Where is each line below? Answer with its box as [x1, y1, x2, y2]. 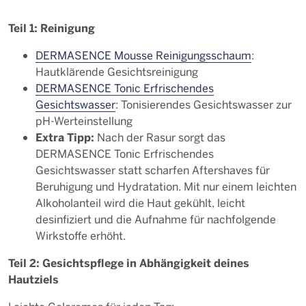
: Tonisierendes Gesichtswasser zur [115, 97, 292, 111]
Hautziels [8, 271, 59, 287]
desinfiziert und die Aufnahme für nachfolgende [36, 212, 276, 226]
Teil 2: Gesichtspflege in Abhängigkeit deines [8, 255, 249, 270]
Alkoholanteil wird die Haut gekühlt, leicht [36, 195, 245, 210]
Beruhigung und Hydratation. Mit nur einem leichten [36, 179, 296, 193]
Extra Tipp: [36, 129, 94, 145]
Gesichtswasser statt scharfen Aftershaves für [36, 163, 270, 177]
